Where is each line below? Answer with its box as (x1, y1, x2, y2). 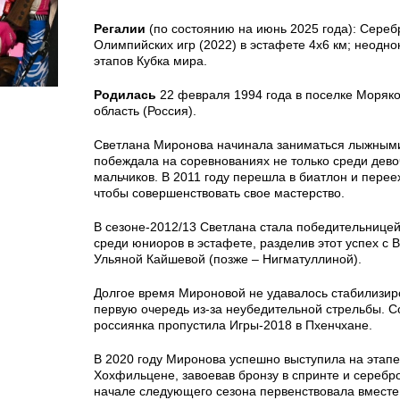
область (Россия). (94, 104, 196, 118)
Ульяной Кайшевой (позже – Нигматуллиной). (94, 252, 362, 266)
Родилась (94, 87, 156, 102)
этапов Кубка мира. (94, 54, 207, 68)
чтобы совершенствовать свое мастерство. (94, 186, 345, 200)
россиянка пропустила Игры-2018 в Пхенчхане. (94, 318, 372, 332)
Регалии (94, 21, 146, 36)
